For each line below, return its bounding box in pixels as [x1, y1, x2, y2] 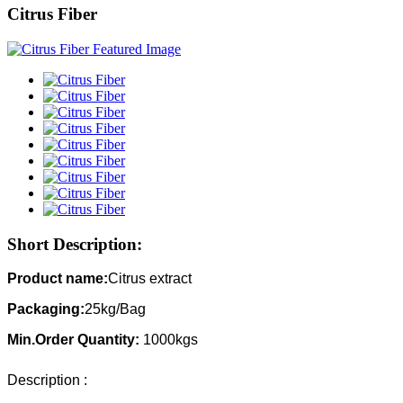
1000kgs [139, 332, 198, 348]
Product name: [7, 271, 108, 287]
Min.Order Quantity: [7, 332, 139, 348]
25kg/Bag [85, 301, 146, 318]
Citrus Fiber [7, 4, 97, 24]
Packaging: [7, 301, 85, 318]
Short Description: [7, 234, 142, 254]
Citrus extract [108, 271, 192, 287]
